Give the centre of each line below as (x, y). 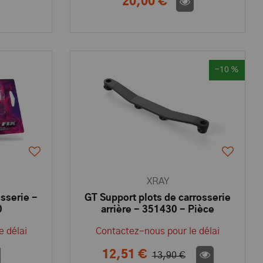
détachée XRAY (158, 221)
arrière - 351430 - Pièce (158, 210)
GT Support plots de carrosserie (158, 198)
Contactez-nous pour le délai (158, 231)
